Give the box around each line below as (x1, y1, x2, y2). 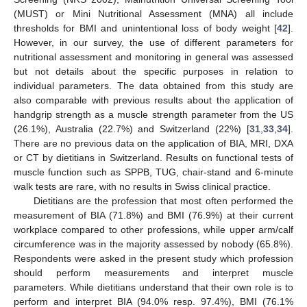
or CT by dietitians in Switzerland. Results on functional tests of (14, 152, 293, 164)
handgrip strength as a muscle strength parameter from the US (14, 109, 293, 121)
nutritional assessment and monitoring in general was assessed (14, 51, 293, 63)
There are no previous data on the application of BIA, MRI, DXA (14, 138, 293, 149)
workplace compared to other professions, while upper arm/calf (14, 224, 293, 236)
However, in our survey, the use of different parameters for (14, 37, 293, 49)
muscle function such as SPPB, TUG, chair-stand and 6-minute (14, 167, 293, 178)
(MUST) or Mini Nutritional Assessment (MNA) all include (14, 8, 293, 20)
